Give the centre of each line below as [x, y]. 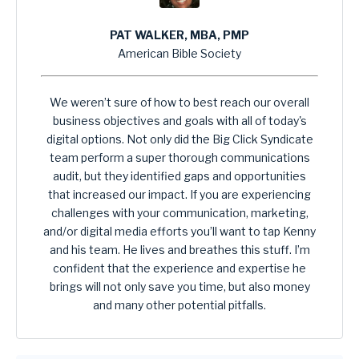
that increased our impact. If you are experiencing [179, 195]
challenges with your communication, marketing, [179, 213]
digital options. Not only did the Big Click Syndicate [179, 139]
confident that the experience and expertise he [179, 268]
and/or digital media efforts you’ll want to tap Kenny [179, 232]
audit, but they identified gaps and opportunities [179, 176]
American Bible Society [179, 54]
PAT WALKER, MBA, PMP [179, 35]
